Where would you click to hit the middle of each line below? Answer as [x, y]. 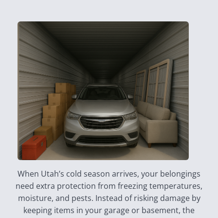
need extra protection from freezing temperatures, [109, 186]
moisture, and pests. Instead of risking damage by [109, 198]
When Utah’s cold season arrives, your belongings [109, 174]
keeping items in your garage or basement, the [109, 210]
